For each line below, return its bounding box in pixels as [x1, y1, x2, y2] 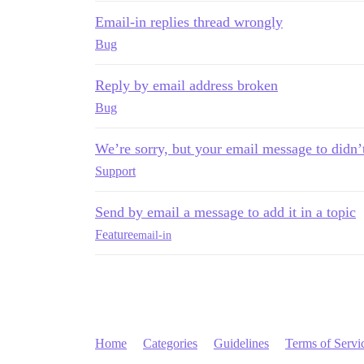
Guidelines [214, 336, 269, 350]
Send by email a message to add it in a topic [95, 204, 356, 220]
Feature [95, 227, 133, 241]
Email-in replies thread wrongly [95, 14, 283, 30]
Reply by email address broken [95, 77, 278, 93]
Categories [143, 336, 197, 350]
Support [95, 164, 136, 178]
